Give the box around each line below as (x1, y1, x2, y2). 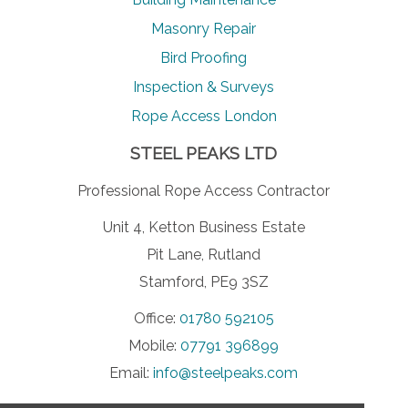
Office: (133, 309, 179, 327)
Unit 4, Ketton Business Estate (102, 218, 305, 236)
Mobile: (128, 336, 181, 354)
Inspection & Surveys (133, 77, 275, 96)
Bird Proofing (160, 48, 248, 66)
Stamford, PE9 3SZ (138, 272, 269, 291)
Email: (109, 363, 154, 382)
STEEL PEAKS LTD (130, 142, 278, 163)
